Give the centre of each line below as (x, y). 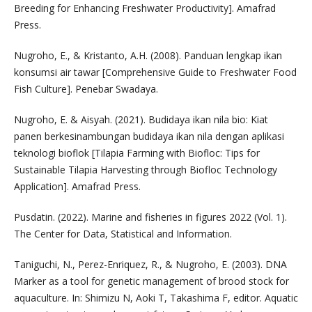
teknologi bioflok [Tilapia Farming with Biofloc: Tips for (136, 153)
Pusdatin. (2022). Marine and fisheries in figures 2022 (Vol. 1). (150, 217)
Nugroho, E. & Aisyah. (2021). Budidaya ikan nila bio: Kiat (141, 119)
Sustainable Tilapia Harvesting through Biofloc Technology (145, 169)
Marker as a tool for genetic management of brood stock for (151, 281)
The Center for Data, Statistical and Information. (123, 233)
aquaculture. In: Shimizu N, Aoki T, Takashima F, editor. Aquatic (156, 297)
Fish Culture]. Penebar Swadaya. (86, 88)
